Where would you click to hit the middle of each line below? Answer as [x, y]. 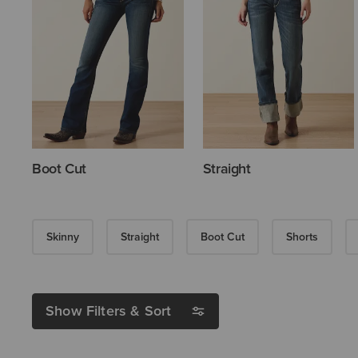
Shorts [302, 237]
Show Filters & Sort [109, 311]
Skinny [63, 237]
